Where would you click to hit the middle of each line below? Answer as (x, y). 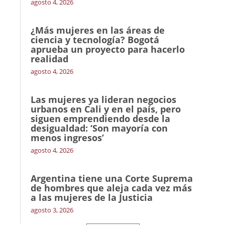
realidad (49, 59)
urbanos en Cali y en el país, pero (106, 109)
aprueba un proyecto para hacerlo (108, 49)
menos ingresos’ (67, 138)
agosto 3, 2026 (52, 210)
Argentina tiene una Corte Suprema (112, 178)
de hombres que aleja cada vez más (111, 188)
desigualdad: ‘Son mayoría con (99, 128)
